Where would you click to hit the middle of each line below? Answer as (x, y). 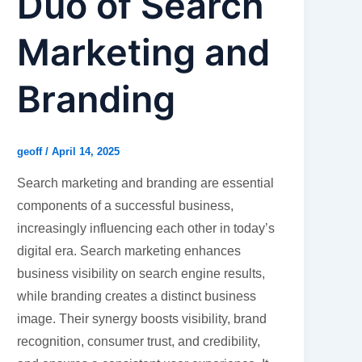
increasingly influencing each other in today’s (146, 228)
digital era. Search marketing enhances (129, 250)
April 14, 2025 (86, 151)
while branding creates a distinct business (137, 296)
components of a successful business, (126, 205)
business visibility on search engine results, (141, 273)
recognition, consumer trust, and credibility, (139, 341)
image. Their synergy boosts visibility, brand (142, 318)
